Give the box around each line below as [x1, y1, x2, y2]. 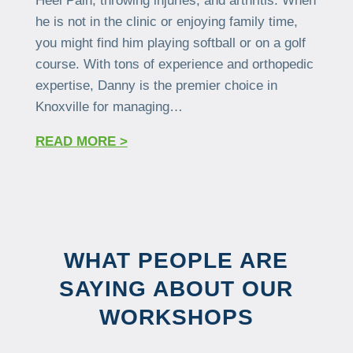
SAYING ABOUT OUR [59, 276, 294, 301]
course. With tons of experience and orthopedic [35, 56, 314, 72]
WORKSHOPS [98, 304, 254, 329]
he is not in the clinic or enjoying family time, [35, 13, 298, 29]
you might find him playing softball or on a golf [35, 35, 306, 50]
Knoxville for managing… [35, 98, 183, 114]
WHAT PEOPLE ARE [64, 247, 289, 273]
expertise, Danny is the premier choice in [35, 77, 277, 93]
